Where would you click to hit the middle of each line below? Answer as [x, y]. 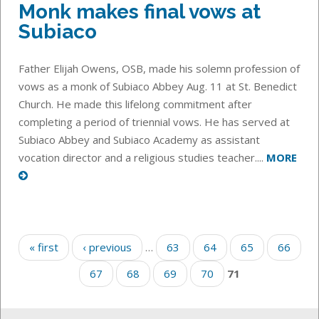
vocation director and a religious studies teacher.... [142, 157]
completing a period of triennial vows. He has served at [154, 121]
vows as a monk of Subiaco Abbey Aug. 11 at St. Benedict [158, 86]
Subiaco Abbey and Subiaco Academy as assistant [139, 139]
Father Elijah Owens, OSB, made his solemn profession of [159, 68]
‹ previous [107, 247]
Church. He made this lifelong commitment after [135, 104]
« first [43, 247]
